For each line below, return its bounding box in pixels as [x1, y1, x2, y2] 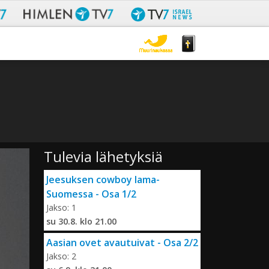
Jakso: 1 [46, 202, 76, 214]
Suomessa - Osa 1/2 [46, 187, 136, 201]
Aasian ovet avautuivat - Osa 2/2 [46, 236, 198, 250]
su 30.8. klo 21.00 [46, 216, 116, 228]
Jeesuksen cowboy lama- [46, 173, 160, 187]
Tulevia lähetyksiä [44, 147, 163, 167]
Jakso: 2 [46, 250, 76, 262]
